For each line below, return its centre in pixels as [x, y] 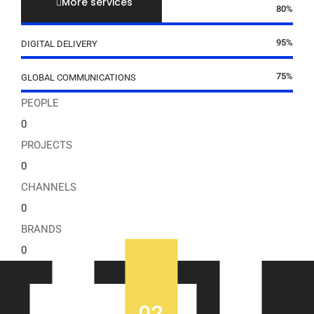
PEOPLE [40, 103]
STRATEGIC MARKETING [71, 11]
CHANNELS [49, 187]
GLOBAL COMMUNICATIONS [78, 78]
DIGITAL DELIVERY [59, 44]
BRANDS [41, 230]
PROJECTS [47, 145]
